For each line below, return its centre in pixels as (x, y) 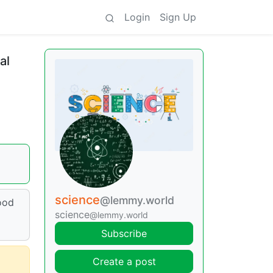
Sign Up (178, 17)
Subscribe (124, 234)
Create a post (124, 262)
